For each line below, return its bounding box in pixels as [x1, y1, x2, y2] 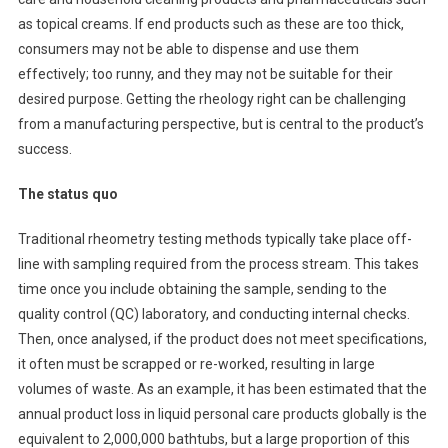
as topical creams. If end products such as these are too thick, [17, 15, 404, 32]
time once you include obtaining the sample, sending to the [17, 280, 387, 297]
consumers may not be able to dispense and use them [17, 40, 359, 57]
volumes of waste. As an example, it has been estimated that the [17, 380, 427, 397]
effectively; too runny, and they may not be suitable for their [17, 65, 393, 82]
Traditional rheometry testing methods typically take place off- [17, 230, 412, 247]
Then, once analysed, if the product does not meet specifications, [17, 330, 427, 347]
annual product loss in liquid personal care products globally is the [17, 405, 427, 422]
